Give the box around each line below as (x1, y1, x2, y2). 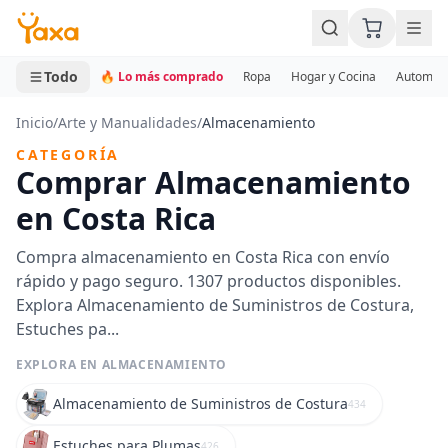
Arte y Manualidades (58, 113, 197, 132)
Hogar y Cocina (291, 68, 376, 85)
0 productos (17, 35, 122, 59)
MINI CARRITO (17, 16, 149, 33)
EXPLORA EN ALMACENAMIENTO (16, 356, 227, 373)
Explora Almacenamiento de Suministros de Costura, (16, 294, 414, 316)
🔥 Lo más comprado (100, 68, 223, 85)
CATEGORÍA (16, 145, 121, 164)
